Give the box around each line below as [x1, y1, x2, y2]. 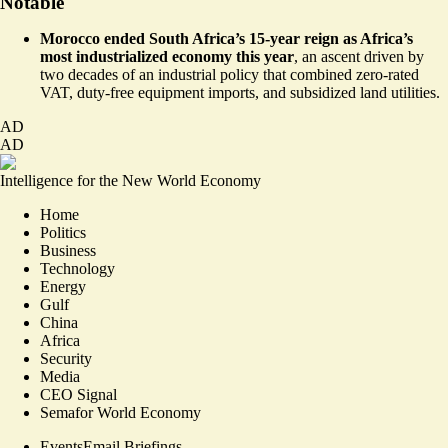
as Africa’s [339, 29, 413, 47]
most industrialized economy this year [40, 47, 294, 65]
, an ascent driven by [294, 47, 424, 65]
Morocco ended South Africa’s [40, 29, 249, 47]
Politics [40, 223, 86, 241]
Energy [40, 277, 86, 295]
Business [40, 241, 96, 259]
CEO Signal [40, 385, 117, 403]
